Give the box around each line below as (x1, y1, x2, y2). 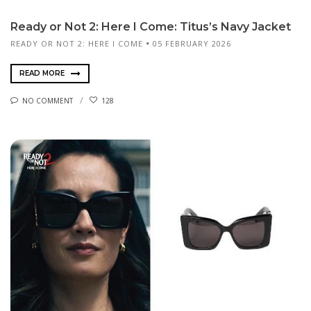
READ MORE (19, 69, 67, 78)
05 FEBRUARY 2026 (153, 38, 231, 49)
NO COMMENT (22, 95, 73, 106)
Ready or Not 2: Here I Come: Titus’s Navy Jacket (10, 20, 291, 34)
